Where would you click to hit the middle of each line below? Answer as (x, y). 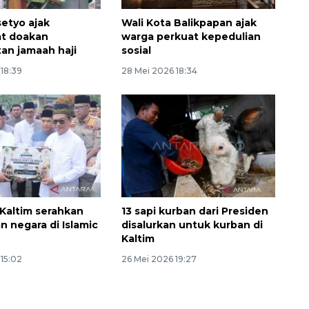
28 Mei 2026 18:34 (159, 71)
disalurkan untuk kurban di (192, 225)
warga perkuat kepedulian (191, 37)
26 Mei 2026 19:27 (159, 259)
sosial (136, 51)
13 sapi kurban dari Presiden (195, 211)
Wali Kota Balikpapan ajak (189, 23)
